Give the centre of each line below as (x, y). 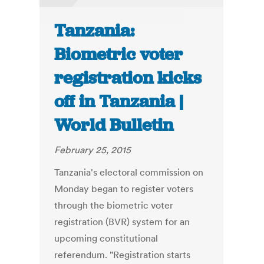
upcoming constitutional (106, 238)
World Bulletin (114, 125)
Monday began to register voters (124, 189)
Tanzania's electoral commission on (129, 172)
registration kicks (128, 78)
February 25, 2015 (93, 150)
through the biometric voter (114, 205)
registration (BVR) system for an (122, 222)
